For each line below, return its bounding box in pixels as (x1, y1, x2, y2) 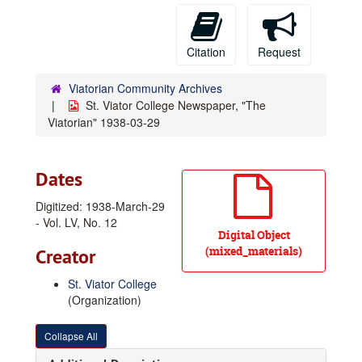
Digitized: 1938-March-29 (36, 198, 165, 214)
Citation (187, 44, 225, 60)
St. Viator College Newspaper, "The (86, 97, 266, 113)
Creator (36, 244, 95, 269)
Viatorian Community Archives (69, 80, 222, 96)
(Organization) (68, 292, 141, 308)
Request (258, 44, 301, 60)
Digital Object (217, 227, 290, 242)
